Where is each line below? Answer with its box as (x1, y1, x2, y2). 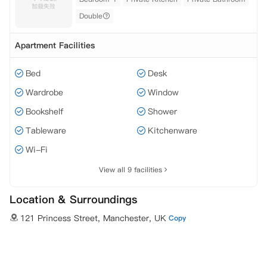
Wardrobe (26, 86, 63, 98)
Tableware (26, 125, 66, 136)
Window (148, 86, 179, 98)
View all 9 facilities (99, 164, 162, 175)
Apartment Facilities (15, 39, 95, 51)
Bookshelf (26, 105, 63, 117)
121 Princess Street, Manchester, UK (20, 212, 166, 224)
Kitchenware (148, 125, 197, 136)
